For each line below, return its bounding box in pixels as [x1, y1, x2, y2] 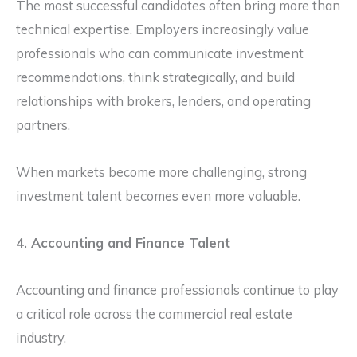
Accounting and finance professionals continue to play [16, 281, 339, 298]
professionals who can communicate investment [16, 45, 304, 62]
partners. [16, 117, 70, 134]
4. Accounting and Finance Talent [16, 234, 230, 251]
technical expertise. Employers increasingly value [16, 22, 309, 38]
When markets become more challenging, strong [16, 164, 307, 181]
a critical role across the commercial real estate [16, 305, 292, 322]
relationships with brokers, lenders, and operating [16, 93, 311, 110]
